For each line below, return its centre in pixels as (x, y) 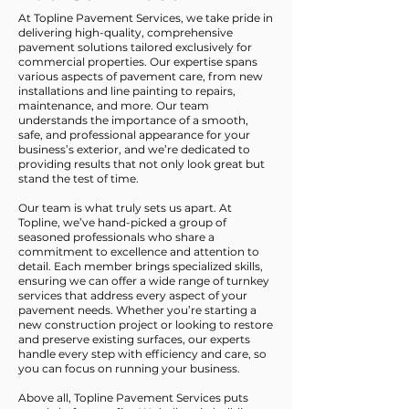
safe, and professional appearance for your (134, 135)
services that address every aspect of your (133, 295)
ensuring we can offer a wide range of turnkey (144, 281)
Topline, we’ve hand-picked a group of (122, 222)
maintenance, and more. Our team (114, 105)
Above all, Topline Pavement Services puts (133, 398)
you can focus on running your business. (129, 368)
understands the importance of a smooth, (133, 120)
